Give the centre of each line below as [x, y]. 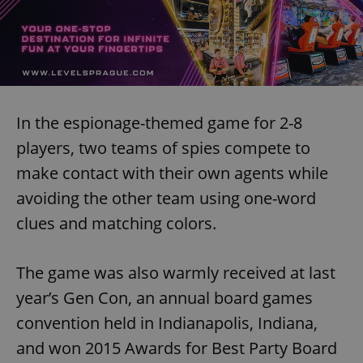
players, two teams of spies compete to [163, 147]
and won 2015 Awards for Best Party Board [177, 348]
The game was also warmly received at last [176, 272]
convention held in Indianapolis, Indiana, [167, 322]
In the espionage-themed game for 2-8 [159, 122]
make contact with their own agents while [172, 173]
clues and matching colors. [116, 223]
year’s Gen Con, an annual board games [164, 297]
